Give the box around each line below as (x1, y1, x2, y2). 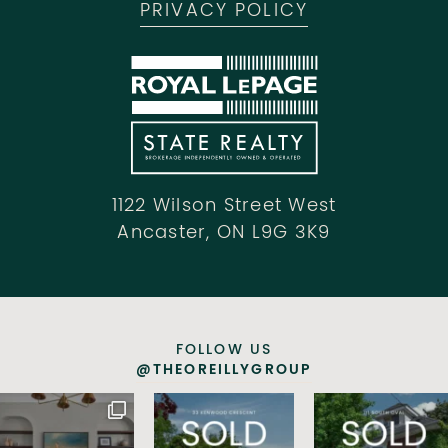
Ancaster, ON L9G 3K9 (117, 219, 331, 249)
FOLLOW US (175, 339, 273, 363)
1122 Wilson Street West (111, 192, 337, 222)
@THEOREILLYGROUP (135, 359, 313, 383)
